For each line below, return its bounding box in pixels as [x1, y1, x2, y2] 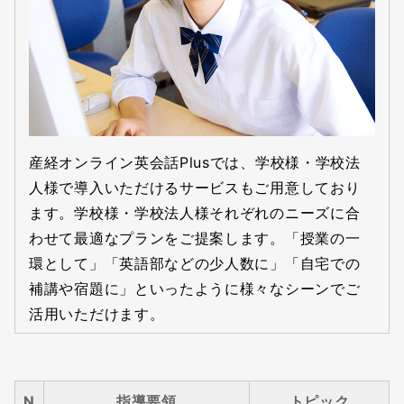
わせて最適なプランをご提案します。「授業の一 [29, 229, 361, 248]
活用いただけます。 [29, 305, 165, 324]
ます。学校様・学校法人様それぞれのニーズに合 [29, 204, 361, 223]
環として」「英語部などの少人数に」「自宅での [29, 254, 361, 273]
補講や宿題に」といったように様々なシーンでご [29, 280, 361, 298]
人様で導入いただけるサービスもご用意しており [29, 179, 361, 197]
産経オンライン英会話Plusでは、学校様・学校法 [29, 153, 361, 172]
